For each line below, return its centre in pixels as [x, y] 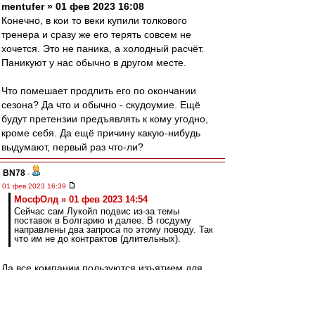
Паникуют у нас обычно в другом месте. [94, 63]
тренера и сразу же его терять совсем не [96, 34]
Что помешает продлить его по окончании [99, 91]
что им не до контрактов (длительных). [97, 239]
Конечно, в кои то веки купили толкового [94, 20]
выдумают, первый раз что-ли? [72, 147]
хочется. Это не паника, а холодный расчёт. [103, 49]
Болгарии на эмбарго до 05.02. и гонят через [105, 282]
